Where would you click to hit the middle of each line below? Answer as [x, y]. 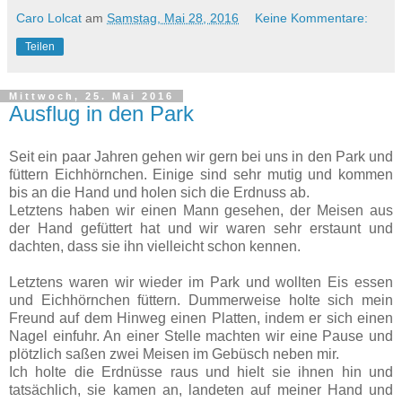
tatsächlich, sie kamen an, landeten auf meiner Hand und [201, 389]
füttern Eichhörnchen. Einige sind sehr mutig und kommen [201, 174]
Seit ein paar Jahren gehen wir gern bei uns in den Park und [201, 156]
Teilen [40, 47]
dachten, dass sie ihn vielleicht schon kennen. [155, 246]
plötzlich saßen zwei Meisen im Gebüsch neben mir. [176, 354]
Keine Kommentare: [312, 18]
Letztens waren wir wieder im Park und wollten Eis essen [201, 282]
